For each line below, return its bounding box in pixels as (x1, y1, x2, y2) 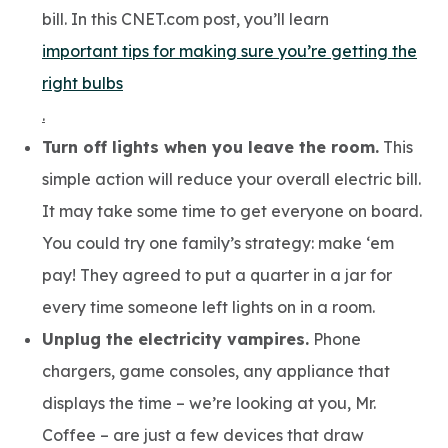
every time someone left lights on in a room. (42, 297, 375, 317)
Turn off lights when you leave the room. (42, 137, 379, 157)
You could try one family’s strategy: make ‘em (42, 233, 394, 253)
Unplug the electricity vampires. (42, 329, 309, 349)
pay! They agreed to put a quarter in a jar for (42, 265, 392, 285)
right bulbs (42, 73, 123, 93)
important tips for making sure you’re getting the (42, 41, 417, 61)
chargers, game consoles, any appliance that (42, 361, 390, 381)
